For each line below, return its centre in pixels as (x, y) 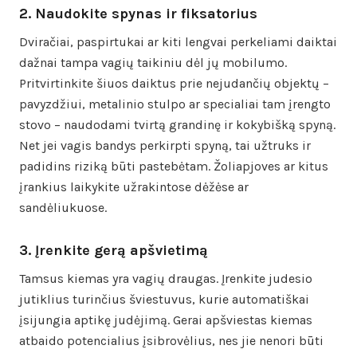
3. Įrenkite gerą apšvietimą (114, 250)
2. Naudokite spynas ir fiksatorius (138, 13)
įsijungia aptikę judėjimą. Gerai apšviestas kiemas (166, 320)
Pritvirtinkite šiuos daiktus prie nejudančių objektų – (174, 83)
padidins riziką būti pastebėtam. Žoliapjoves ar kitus (174, 166)
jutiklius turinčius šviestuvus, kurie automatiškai (164, 299)
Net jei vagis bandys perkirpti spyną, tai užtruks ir (165, 145)
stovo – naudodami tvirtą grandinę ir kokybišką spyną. (177, 124)
